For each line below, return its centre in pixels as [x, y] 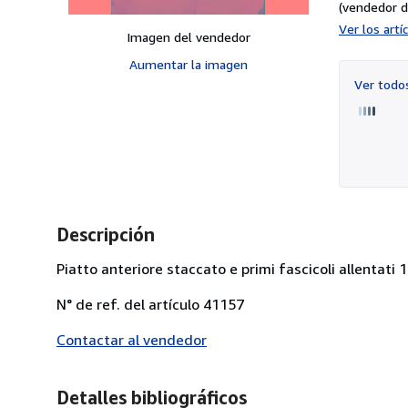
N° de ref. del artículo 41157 [150, 304]
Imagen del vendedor [189, 36]
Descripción [106, 234]
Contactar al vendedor [132, 339]
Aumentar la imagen [189, 64]
